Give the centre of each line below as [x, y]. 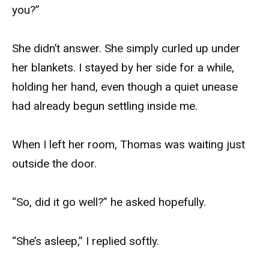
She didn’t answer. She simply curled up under [126, 48]
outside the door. [54, 164]
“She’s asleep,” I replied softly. [86, 241]
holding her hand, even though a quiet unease [125, 86]
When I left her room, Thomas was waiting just [128, 145]
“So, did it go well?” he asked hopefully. [109, 202]
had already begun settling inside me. [105, 106]
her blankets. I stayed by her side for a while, [123, 67]
